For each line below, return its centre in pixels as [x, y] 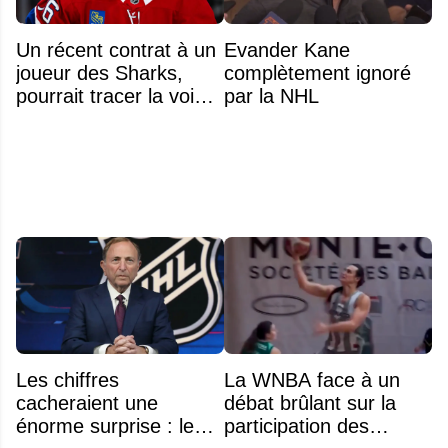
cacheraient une [87, 403]
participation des [296, 426]
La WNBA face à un [312, 380]
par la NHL [271, 96]
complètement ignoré [317, 73]
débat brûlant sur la [310, 403]
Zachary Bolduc [85, 142]
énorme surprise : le [105, 426]
